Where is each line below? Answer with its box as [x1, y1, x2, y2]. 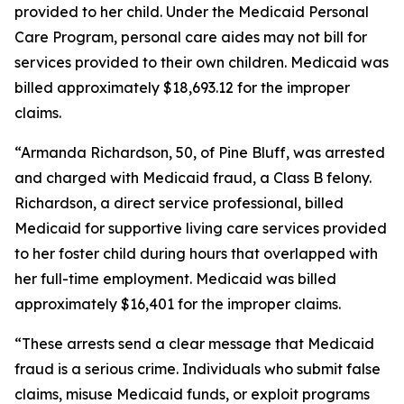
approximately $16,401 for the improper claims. [14, 295, 341, 313]
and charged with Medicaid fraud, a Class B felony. [14, 169, 372, 187]
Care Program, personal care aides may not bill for [14, 28, 367, 46]
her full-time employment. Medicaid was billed [14, 270, 336, 288]
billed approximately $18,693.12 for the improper [14, 78, 350, 96]
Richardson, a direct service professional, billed [14, 194, 344, 212]
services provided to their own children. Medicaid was [14, 53, 389, 71]
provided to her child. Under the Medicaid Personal [14, 3, 369, 21]
